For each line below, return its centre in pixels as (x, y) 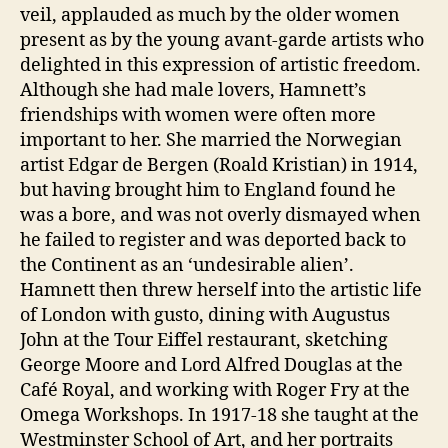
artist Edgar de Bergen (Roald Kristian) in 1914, (219, 165)
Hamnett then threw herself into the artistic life (221, 290)
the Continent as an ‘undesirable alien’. (187, 265)
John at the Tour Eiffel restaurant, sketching (204, 340)
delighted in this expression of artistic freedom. (220, 65)
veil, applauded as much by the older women (210, 15)
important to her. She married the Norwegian (211, 140)
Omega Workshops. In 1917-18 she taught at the (219, 415)
